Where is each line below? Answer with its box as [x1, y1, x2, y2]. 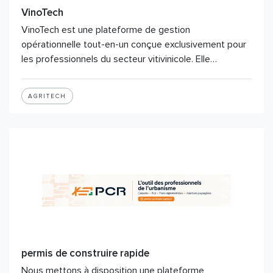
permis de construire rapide [21, 247, 149, 260]
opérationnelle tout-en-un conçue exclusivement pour [21, 38, 246, 51]
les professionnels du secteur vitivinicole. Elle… [21, 53, 217, 65]
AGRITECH [28, 93, 66, 100]
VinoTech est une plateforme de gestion [21, 24, 190, 36]
